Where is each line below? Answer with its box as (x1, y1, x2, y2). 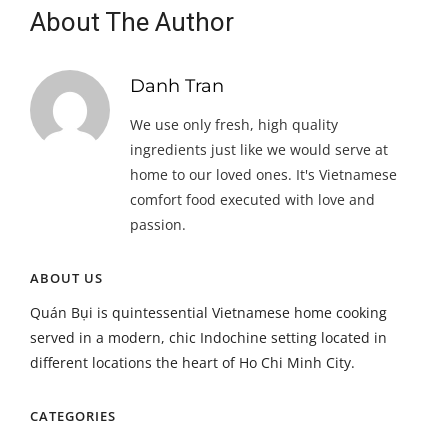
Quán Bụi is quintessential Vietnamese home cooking (30, 303, 387, 322)
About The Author (30, 7, 234, 37)
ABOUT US (30, 269, 103, 287)
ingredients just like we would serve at (130, 140, 388, 159)
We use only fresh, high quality (130, 115, 338, 134)
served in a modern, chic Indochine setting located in (30, 328, 387, 347)
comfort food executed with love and (130, 190, 375, 209)
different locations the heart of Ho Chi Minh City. (30, 353, 355, 372)
